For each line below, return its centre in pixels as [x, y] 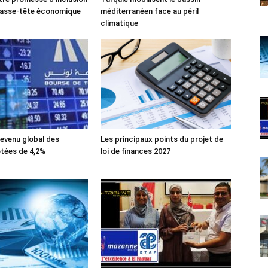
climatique [119, 23]
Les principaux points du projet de [162, 139]
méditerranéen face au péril [150, 11]
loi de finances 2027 [135, 151]
